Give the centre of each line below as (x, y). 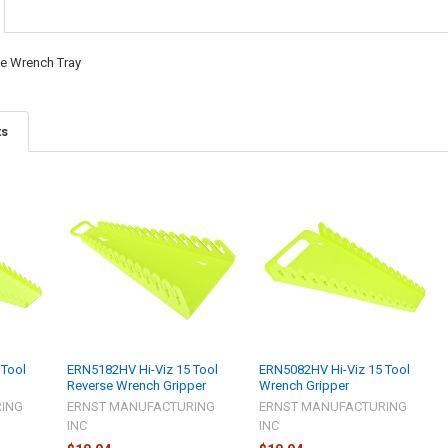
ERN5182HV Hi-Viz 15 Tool (143, 370)
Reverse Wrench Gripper (137, 386)
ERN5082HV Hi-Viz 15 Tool (335, 370)
